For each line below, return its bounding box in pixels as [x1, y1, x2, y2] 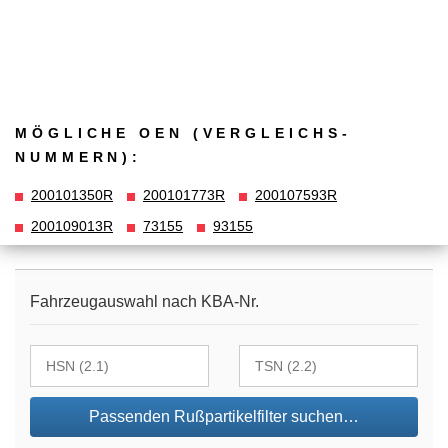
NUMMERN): [15, 148, 143, 165]
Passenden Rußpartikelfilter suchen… [89, 408, 359, 426]
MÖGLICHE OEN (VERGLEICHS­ [15, 124, 347, 141]
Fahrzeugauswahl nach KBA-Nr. [30, 293, 259, 311]
